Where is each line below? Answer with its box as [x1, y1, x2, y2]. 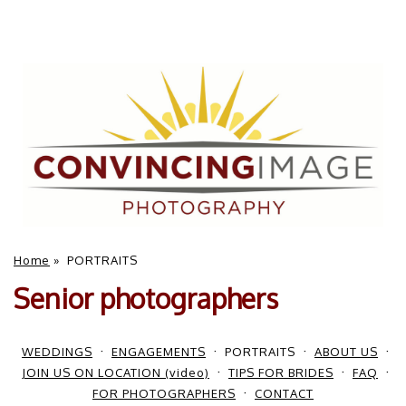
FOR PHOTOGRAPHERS [92, 385, 236, 401]
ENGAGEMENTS [111, 343, 206, 359]
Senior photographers [14, 280, 278, 315]
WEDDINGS [22, 343, 92, 359]
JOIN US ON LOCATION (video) [22, 364, 209, 380]
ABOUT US [314, 343, 378, 359]
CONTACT [255, 385, 314, 401]
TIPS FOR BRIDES [228, 364, 333, 380]
